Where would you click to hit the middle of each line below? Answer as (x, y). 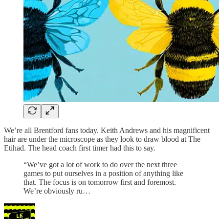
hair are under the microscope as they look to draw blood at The (102, 139)
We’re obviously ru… (57, 191)
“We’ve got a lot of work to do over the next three (100, 164)
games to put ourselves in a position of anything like (103, 173)
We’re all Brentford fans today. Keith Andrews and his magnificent (107, 130)
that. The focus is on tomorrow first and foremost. (100, 182)
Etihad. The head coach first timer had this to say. (80, 148)
